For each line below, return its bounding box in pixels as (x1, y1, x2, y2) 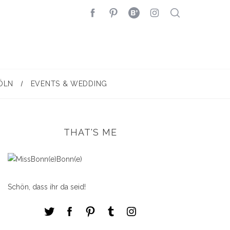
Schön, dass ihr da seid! (8, 183, 86, 191)
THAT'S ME (64, 127, 117, 138)
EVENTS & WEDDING (30, 80, 107, 88)
